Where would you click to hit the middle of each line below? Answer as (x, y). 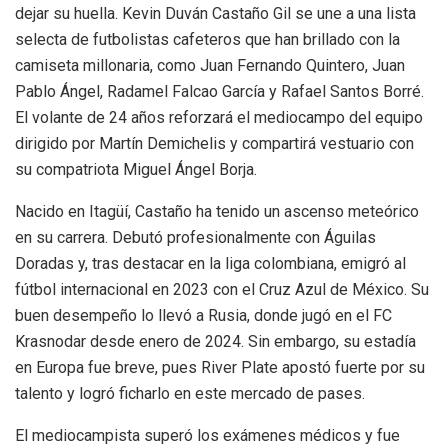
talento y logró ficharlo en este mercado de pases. (190, 394)
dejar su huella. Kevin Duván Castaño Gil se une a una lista (215, 14)
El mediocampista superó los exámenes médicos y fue (207, 436)
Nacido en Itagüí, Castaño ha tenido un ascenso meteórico (217, 212)
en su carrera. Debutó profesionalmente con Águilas (195, 238)
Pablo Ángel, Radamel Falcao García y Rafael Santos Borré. (219, 92)
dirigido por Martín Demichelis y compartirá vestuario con (214, 144)
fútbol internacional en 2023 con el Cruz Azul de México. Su (222, 290)
